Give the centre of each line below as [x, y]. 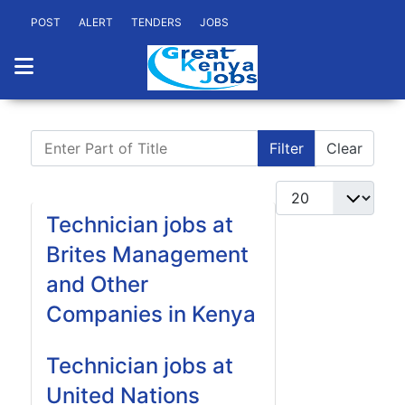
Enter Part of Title [91, 140]
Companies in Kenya [151, 314]
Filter [287, 148]
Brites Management [147, 254]
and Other [97, 284]
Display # [307, 191]
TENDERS [156, 22]
